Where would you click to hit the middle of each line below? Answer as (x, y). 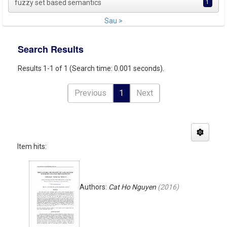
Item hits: (32, 146)
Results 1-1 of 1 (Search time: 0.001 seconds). (91, 68)
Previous (90, 93)
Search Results (51, 49)
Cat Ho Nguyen (132, 187)
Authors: (94, 187)
